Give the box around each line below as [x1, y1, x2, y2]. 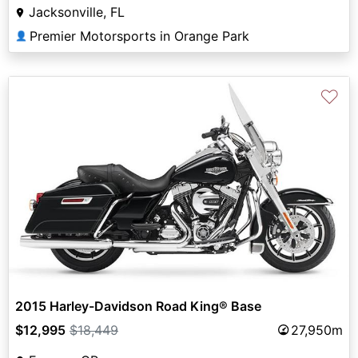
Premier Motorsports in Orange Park [30, 28, 249, 45]
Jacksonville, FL [29, 4, 125, 21]
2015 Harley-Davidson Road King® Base [15, 297, 261, 314]
